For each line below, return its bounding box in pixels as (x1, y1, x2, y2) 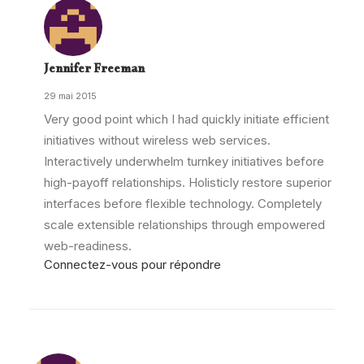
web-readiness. (44, 238, 132, 253)
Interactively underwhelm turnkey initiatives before (44, 154, 324, 169)
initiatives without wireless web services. (44, 132, 271, 148)
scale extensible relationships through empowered (44, 217, 325, 232)
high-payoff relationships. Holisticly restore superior (44, 175, 331, 190)
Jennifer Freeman (44, 59, 145, 83)
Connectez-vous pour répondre (44, 257, 221, 272)
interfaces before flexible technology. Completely (44, 196, 322, 211)
